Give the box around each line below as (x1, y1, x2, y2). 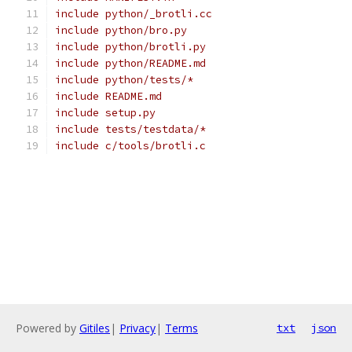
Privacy (119, 321, 156, 335)
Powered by (16, 321, 79, 335)
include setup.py (55, 106, 156, 119)
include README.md (55, 90, 162, 103)
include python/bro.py (55, 24, 187, 37)
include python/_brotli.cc (55, 7, 212, 20)
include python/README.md (55, 57, 206, 70)
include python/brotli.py (55, 40, 206, 53)
